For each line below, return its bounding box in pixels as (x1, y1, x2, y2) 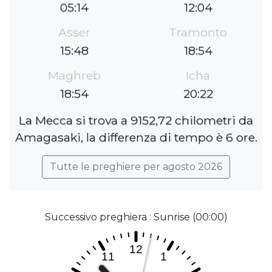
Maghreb (47, 68, 101, 83)
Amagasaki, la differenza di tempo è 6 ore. (15, 130, 257, 145)
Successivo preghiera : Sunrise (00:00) (44, 211, 228, 223)
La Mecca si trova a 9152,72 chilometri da (19, 113, 253, 128)
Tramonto (169, 25, 227, 40)
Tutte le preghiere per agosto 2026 (50, 161, 222, 173)
